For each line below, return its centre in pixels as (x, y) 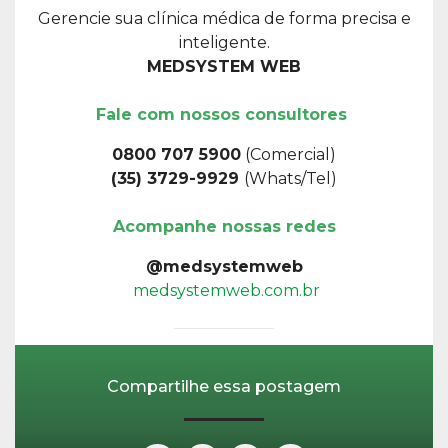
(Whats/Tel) (290, 178)
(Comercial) (288, 154)
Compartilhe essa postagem (224, 386)
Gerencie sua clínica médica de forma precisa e (224, 18)
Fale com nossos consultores (224, 114)
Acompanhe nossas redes (224, 226)
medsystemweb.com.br (224, 290)
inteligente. (224, 42)
